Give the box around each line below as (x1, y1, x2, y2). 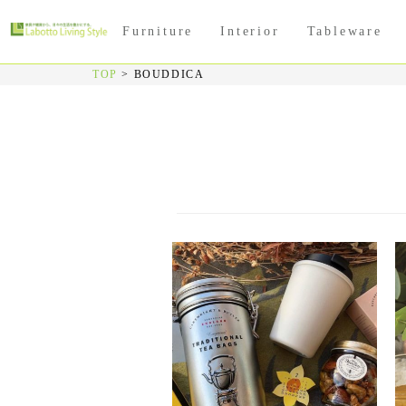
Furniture (122, 24, 194, 38)
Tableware (306, 24, 382, 38)
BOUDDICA (133, 68, 205, 81)
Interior (220, 24, 280, 38)
